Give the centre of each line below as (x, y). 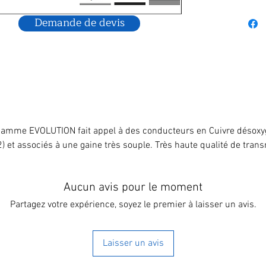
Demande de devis (79, 23)
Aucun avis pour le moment (133, 188)
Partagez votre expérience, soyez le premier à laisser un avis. (133, 205)
